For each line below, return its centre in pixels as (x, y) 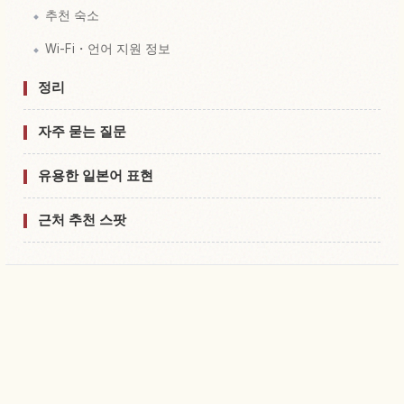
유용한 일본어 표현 (96, 175)
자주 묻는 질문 (82, 131)
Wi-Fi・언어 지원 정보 (108, 48)
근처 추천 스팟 (82, 219)
